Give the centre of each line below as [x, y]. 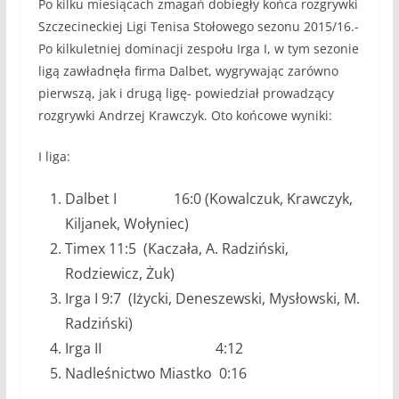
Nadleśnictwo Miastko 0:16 [155, 373]
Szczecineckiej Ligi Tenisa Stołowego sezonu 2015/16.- [198, 26]
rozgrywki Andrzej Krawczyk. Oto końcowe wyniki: [185, 115]
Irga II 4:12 [154, 348]
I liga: [54, 156]
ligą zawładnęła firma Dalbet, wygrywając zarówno [188, 70]
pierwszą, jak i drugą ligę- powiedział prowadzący [186, 93]
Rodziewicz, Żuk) [119, 273]
